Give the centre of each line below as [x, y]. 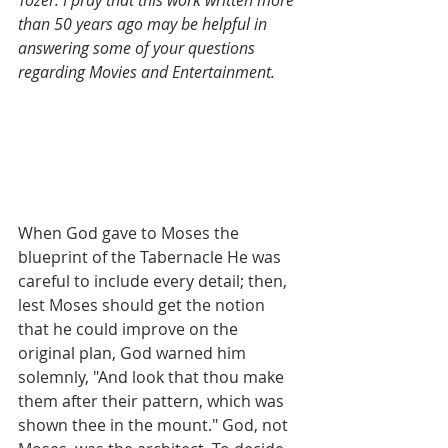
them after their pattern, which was [153, 401]
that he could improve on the [130, 329]
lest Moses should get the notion [143, 305]
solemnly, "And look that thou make [153, 377]
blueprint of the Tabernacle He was [151, 257]
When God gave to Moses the [130, 233]
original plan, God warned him [134, 353]
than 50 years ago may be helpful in [144, 24]
